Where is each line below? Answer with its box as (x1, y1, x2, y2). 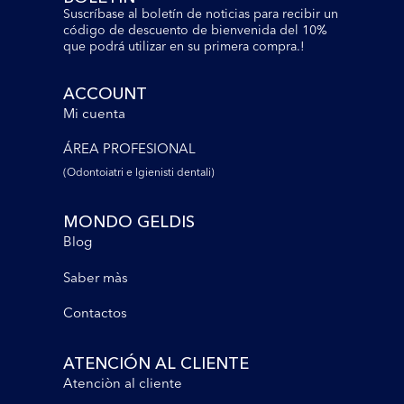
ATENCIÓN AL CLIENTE (63, 353, 249, 373)
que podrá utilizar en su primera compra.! (63, 38, 305, 55)
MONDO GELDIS (63, 212, 195, 233)
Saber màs (63, 268, 128, 286)
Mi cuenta (63, 104, 125, 122)
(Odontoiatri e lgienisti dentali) (63, 164, 215, 179)
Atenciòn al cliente (63, 373, 182, 391)
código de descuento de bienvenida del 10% (63, 22, 327, 39)
